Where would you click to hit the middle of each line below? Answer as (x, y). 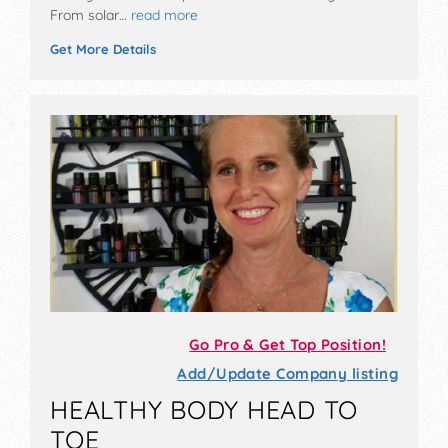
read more (164, 15)
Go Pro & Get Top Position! (287, 344)
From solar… (88, 15)
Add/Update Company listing (287, 373)
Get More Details (103, 49)
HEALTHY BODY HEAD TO (204, 409)
